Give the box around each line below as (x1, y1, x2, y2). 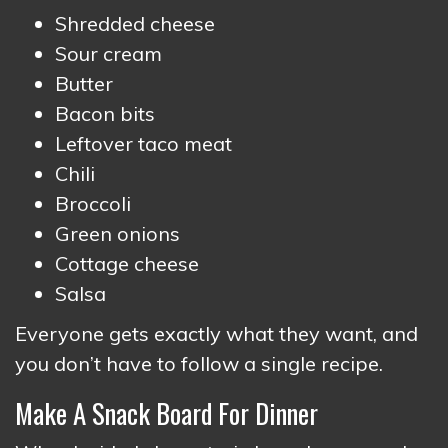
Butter (55, 71, 113, 96)
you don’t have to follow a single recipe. (15, 351, 383, 376)
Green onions (55, 221, 180, 246)
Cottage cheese (55, 251, 199, 276)
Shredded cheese (55, 11, 215, 36)
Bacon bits (55, 101, 155, 126)
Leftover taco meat (55, 131, 232, 156)
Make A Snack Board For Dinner (15, 393, 318, 433)
